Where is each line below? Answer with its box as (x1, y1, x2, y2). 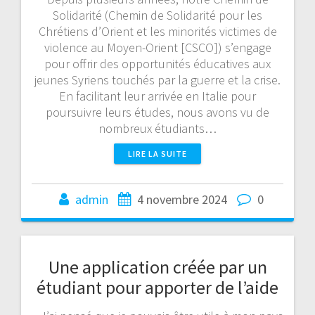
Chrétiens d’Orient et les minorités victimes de (38, 22, 277, 39)
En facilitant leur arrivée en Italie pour (59, 87, 256, 104)
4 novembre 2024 (136, 191, 227, 207)
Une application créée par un (48, 255, 267, 278)
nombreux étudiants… (98, 120, 217, 136)
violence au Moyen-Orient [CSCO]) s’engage (44, 39, 271, 56)
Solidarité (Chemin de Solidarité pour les (53, 6, 262, 23)
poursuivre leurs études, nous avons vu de (46, 103, 269, 120)
